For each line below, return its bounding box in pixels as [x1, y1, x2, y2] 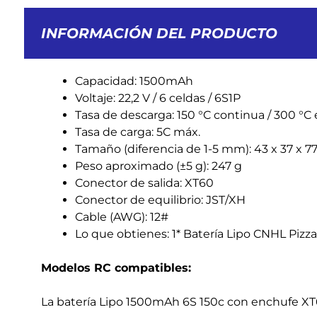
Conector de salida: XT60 [75, 176, 214, 190]
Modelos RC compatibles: [41, 261, 191, 275]
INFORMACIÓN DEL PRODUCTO [41, 25, 277, 42]
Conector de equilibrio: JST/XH [75, 193, 246, 207]
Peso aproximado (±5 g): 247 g [75, 159, 242, 173]
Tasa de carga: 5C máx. [75, 125, 200, 139]
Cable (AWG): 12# [75, 210, 168, 224]
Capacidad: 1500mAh [75, 74, 193, 88]
